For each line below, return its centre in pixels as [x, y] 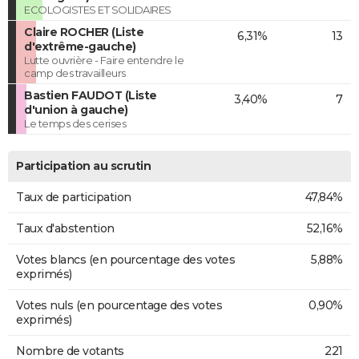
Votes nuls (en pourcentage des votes [119, 306]
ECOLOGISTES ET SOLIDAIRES [98, 10]
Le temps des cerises [75, 124]
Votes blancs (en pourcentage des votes [125, 260]
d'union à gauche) [76, 110]
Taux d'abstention [65, 229]
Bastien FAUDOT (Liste [91, 96]
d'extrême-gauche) [80, 47]
